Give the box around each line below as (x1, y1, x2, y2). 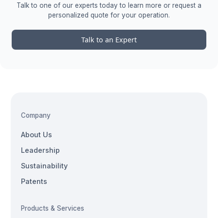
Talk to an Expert (81, 35, 137, 44)
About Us (20, 130, 52, 139)
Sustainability (20, 161, 68, 170)
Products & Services (20, 204, 84, 212)
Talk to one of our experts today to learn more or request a (17, 1, 201, 9)
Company (20, 111, 51, 119)
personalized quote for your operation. (48, 11, 170, 19)
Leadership (20, 145, 60, 154)
